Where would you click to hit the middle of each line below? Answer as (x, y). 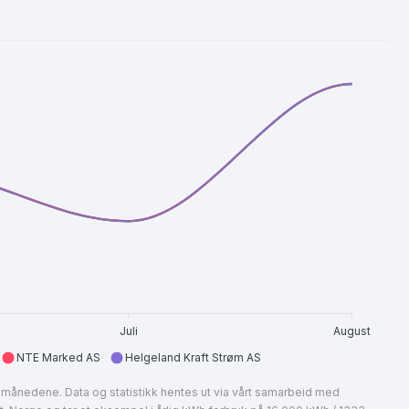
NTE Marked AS (59, 358)
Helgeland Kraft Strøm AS (194, 358)
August (352, 330)
